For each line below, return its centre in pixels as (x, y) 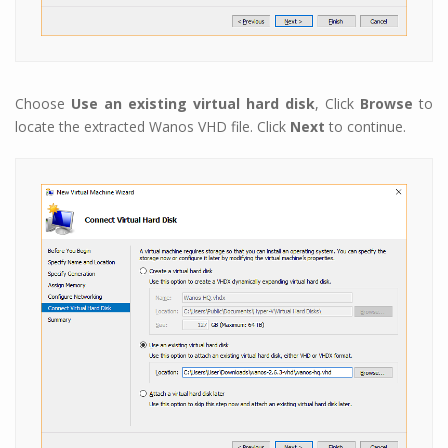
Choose (43, 104)
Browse (389, 104)
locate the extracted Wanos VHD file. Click (152, 127)
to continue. (367, 127)
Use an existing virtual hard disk (193, 104)
